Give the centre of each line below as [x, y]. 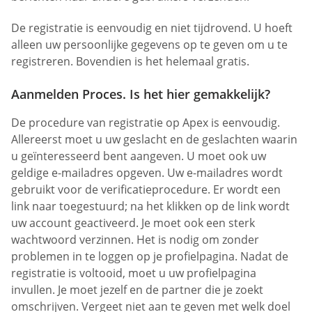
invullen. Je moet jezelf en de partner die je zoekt [137, 290]
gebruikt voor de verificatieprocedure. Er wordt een [146, 190]
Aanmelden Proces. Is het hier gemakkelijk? [141, 94]
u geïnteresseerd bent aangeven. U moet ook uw [139, 156]
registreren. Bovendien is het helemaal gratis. [130, 62]
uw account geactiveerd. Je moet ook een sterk [133, 223]
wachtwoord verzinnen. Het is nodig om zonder [135, 240]
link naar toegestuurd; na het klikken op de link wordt [150, 206]
